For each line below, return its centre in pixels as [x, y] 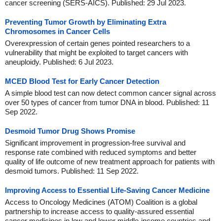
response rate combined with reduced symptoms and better [101, 152]
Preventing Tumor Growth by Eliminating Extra [86, 22]
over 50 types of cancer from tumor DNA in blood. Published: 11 [107, 102]
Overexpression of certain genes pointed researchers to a [97, 43]
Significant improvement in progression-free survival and [95, 143]
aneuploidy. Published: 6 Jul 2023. [59, 62]
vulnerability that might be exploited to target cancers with [96, 53]
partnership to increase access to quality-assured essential [99, 211]
